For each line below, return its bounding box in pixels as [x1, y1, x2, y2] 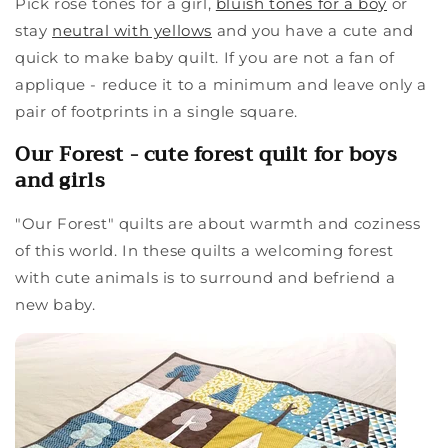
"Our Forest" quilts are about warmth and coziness [15, 214, 421, 234]
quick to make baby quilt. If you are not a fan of [15, 48, 395, 68]
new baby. [15, 295, 100, 315]
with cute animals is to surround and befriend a [15, 268, 396, 288]
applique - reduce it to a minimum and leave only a [15, 75, 428, 95]
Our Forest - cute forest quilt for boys [15, 136, 398, 172]
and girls [15, 162, 106, 198]
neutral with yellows [52, 21, 213, 41]
